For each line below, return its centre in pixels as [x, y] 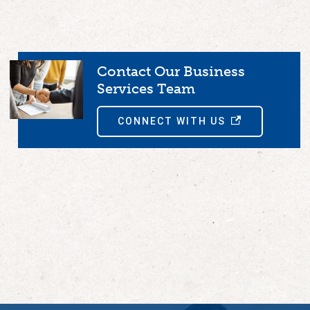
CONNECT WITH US [172, 121]
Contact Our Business [171, 71]
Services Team [146, 88]
